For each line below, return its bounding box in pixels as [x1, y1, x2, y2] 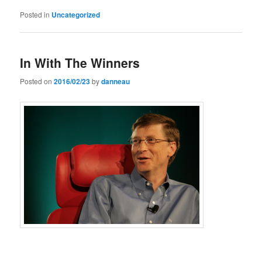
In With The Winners [20, 54, 140, 72]
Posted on [20, 75, 54, 86]
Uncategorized [51, 9, 101, 20]
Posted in [20, 9, 50, 20]
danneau [101, 75, 130, 87]
